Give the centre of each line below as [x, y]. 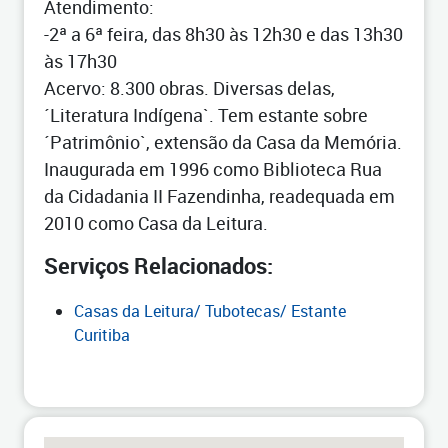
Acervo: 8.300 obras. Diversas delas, [189, 88]
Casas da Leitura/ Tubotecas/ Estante [210, 311]
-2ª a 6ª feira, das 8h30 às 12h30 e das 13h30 [223, 34]
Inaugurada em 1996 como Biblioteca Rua [213, 169]
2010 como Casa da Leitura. [156, 223]
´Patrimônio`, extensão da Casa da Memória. [223, 142]
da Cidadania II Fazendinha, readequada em [219, 196]
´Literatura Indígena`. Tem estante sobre [206, 115]
